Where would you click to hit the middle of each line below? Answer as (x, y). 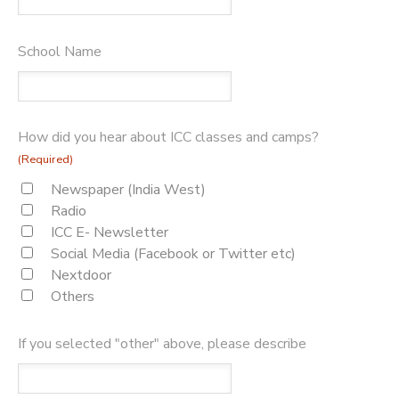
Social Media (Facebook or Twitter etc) (173, 254)
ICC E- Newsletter (110, 233)
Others (73, 297)
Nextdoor (81, 276)
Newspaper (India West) (128, 190)
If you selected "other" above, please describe (162, 344)
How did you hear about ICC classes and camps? (168, 138)
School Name (60, 52)
